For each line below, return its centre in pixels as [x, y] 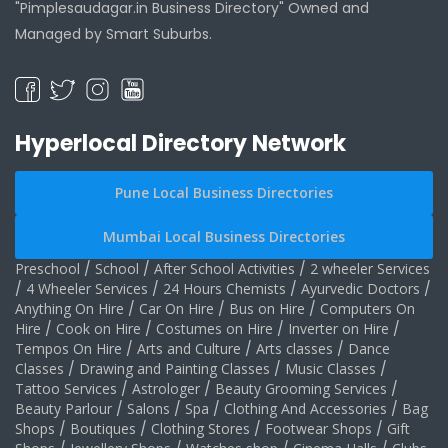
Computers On [367, 308]
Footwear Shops [318, 428]
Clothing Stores [200, 428]
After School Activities [224, 268]
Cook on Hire [98, 328]
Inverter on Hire [338, 328]
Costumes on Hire [214, 328]
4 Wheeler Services [87, 288]
